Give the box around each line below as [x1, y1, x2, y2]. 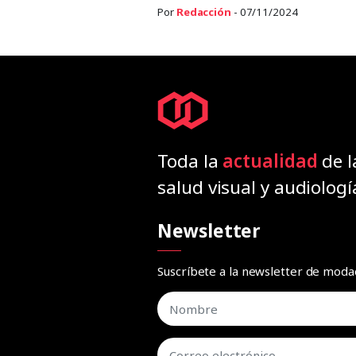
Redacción [176, 5, 231, 19]
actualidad [222, 148, 318, 173]
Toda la [157, 148, 223, 173]
